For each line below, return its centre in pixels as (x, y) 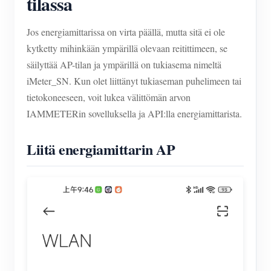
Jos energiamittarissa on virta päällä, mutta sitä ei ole (126, 32)
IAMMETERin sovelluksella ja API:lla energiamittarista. (134, 113)
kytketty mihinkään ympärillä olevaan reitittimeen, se (127, 48)
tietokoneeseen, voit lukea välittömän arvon (109, 97)
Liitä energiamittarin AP (101, 149)
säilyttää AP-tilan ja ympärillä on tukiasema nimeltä (124, 64)
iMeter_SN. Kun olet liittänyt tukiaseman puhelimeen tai (134, 81)
